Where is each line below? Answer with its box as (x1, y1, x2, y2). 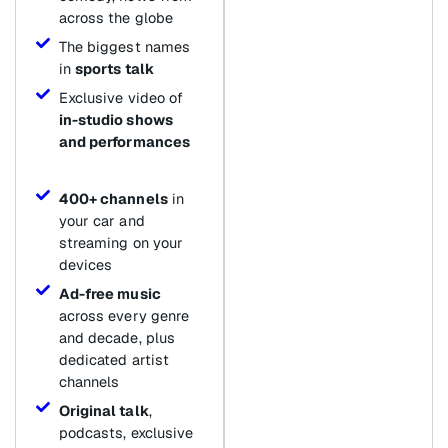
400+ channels (58, 189, 168, 209)
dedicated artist (58, 350, 170, 370)
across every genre (58, 306, 190, 326)
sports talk (74, 59, 154, 79)
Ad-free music (58, 284, 161, 304)
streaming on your (58, 233, 184, 253)
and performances (58, 132, 191, 152)
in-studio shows (58, 110, 173, 130)
